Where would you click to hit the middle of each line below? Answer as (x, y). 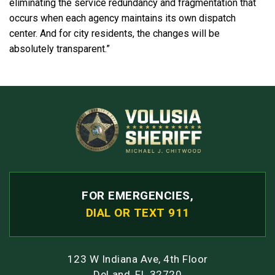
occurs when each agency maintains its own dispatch (122, 18)
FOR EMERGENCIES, (137, 195)
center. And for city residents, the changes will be (114, 34)
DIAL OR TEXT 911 (137, 212)
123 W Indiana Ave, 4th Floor (137, 259)
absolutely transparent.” (60, 49)
